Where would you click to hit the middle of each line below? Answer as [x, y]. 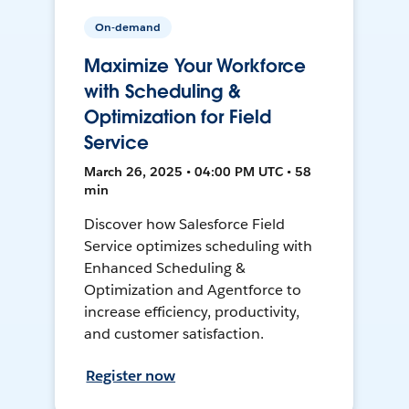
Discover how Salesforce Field [184, 225]
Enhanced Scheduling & [165, 268]
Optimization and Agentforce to [193, 290]
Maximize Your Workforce [195, 66]
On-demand [128, 27]
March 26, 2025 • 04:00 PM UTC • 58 [198, 172]
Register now [131, 376]
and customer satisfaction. [174, 334]
